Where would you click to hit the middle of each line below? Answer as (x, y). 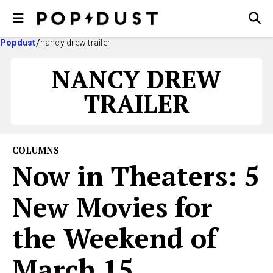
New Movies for (112, 207)
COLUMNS (36, 150)
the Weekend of (115, 238)
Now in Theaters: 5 (136, 175)
